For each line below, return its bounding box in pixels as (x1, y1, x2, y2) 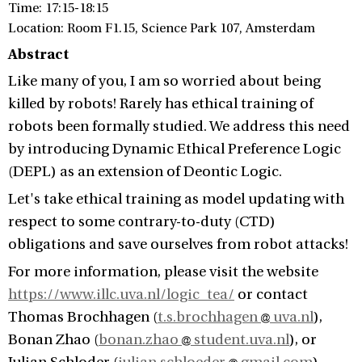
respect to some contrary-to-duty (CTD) (8, 213, 276, 230)
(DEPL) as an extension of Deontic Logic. (8, 163, 282, 180)
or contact (234, 286, 308, 303)
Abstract (8, 46, 69, 63)
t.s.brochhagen (158, 309, 261, 326)
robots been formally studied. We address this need (8, 118, 350, 135)
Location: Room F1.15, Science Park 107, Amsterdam (8, 21, 315, 36)
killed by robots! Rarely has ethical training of (8, 95, 314, 112)
